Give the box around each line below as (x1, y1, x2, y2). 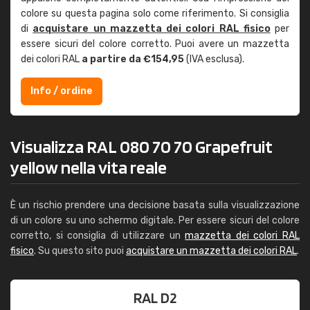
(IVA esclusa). (184, 53, 244, 65)
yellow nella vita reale (10, 156, 167, 178)
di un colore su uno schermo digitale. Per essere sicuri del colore (10, 215, 300, 226)
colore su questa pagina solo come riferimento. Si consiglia (21, 8, 289, 19)
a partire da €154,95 (82, 53, 184, 65)
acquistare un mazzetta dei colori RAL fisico (33, 23, 271, 35)
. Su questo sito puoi (34, 245, 126, 257)
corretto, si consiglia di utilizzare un (10, 230, 185, 241)
